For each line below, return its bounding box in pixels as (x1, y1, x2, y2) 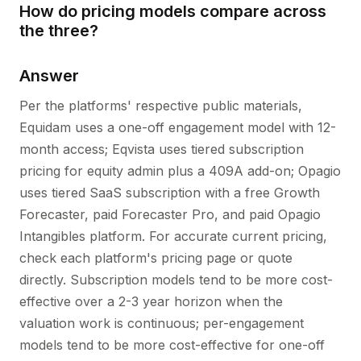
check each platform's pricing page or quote (19, 250, 293, 266)
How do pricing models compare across (19, 2, 326, 21)
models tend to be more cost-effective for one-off (19, 337, 325, 353)
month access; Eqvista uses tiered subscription (19, 141, 304, 157)
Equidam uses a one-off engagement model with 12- (19, 119, 336, 135)
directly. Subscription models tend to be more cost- (19, 272, 333, 288)
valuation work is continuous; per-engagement (19, 315, 304, 331)
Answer (19, 66, 79, 85)
